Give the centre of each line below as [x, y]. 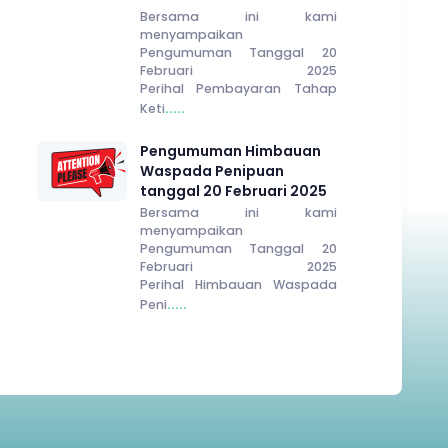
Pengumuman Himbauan [230, 150]
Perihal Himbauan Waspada [238, 284]
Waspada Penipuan [211, 170]
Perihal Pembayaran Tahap [238, 88]
